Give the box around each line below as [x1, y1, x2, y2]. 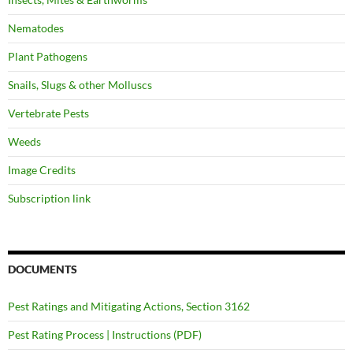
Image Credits [8, 163, 76, 176]
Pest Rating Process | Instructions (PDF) [8, 328, 202, 341]
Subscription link [8, 191, 91, 205]
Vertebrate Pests [8, 106, 89, 120]
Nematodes [8, 21, 64, 35]
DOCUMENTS [8, 262, 77, 276]
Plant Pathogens [8, 50, 87, 63]
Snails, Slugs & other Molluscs [8, 78, 152, 91]
